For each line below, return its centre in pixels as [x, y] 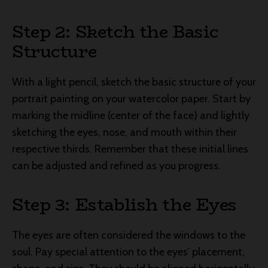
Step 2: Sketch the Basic [115, 31]
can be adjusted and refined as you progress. [116, 165]
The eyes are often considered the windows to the [129, 235]
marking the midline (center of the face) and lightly [131, 115]
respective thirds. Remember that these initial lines [130, 149]
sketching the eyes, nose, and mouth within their [124, 132]
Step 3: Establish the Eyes [125, 204]
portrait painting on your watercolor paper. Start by [131, 98]
